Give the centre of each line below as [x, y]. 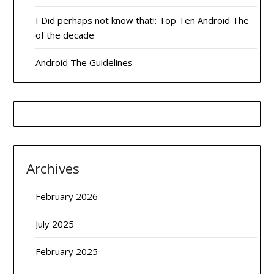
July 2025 [55, 224]
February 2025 [67, 251]
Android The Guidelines [84, 62]
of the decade [65, 35]
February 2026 [67, 196]
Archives [53, 168]
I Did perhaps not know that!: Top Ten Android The [143, 20]
